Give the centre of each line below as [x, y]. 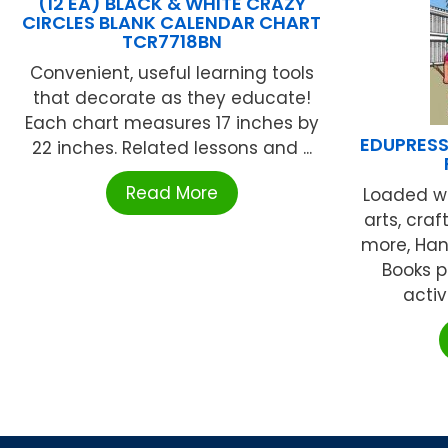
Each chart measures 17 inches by [171, 122]
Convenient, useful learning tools [171, 72]
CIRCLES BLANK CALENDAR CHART [172, 22]
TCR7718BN [171, 41]
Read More [171, 192]
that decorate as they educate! [171, 97]
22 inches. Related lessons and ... [171, 147]
